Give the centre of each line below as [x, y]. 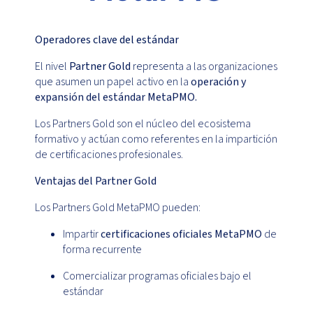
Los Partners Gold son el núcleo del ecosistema [143, 124]
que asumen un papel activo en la [113, 82]
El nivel [52, 67]
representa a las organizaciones [204, 67]
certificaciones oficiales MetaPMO [181, 234]
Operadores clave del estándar [107, 40]
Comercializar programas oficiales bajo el [157, 276]
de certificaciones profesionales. [109, 155]
